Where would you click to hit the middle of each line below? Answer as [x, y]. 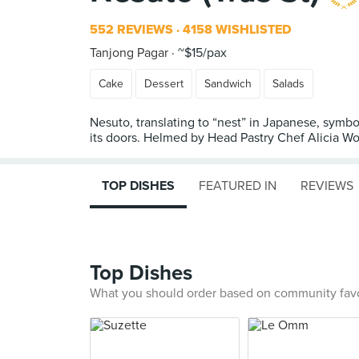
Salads [288, 84]
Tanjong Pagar [129, 53]
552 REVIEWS [131, 30]
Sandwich [228, 84]
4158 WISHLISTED [236, 30]
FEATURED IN [238, 186]
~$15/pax [201, 53]
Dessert [164, 84]
